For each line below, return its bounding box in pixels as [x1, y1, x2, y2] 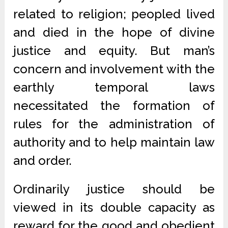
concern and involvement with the [13, 62, 215, 76]
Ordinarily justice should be [13, 182, 215, 196]
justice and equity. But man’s [13, 43, 215, 58]
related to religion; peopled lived [13, 7, 215, 21]
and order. [13, 153, 72, 168]
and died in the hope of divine [13, 25, 215, 40]
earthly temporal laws [13, 80, 215, 95]
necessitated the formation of [13, 98, 215, 113]
